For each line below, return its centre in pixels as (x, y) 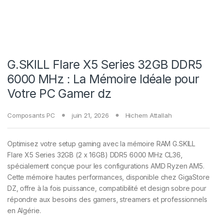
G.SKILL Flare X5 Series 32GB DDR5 (105, 65)
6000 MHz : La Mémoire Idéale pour (103, 79)
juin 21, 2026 (90, 116)
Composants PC (31, 116)
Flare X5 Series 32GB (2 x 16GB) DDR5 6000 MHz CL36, (95, 155)
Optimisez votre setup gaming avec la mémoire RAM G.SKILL (101, 144)
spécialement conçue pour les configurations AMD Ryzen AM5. (106, 166)
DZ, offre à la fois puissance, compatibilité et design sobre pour (107, 188)
